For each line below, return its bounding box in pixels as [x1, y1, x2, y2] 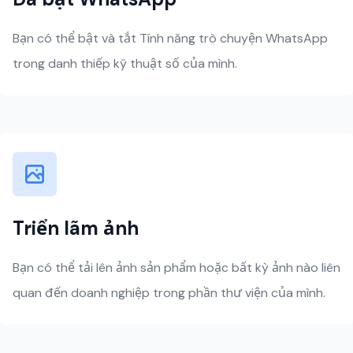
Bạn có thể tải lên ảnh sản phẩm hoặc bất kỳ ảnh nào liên [13, 259, 340, 276]
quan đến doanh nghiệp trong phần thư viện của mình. [13, 284, 325, 301]
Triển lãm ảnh [13, 216, 139, 240]
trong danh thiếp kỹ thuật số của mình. [13, 55, 237, 72]
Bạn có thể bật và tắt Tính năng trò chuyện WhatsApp [13, 30, 328, 46]
